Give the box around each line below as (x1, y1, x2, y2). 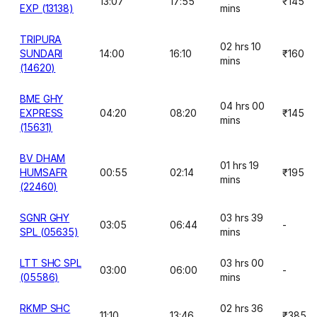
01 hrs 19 (220, 159, 260, 171)
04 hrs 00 (220, 100, 265, 112)
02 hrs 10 (220, 40, 262, 52)
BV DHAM (20, 152, 66, 164)
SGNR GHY (20, 212, 70, 224)
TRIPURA (20, 33, 62, 45)
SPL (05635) (20, 226, 79, 238)
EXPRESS (20, 107, 64, 119)
